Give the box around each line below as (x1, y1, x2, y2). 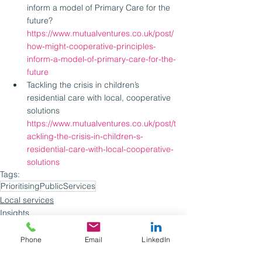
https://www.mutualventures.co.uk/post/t (27, 118, 176, 129)
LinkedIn (142, 235, 170, 244)
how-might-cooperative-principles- (27, 40, 156, 51)
